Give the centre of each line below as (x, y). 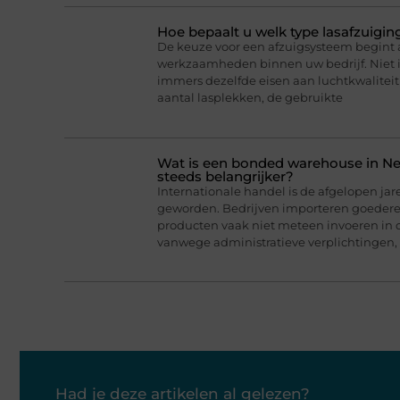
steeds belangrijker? (225, 176)
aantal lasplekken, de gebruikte (250, 98)
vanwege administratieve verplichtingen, (277, 242)
